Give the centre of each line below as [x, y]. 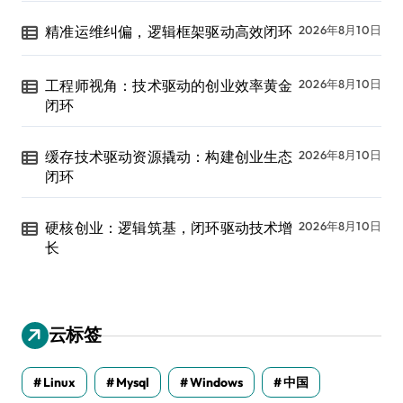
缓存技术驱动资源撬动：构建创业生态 [169, 157]
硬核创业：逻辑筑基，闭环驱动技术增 [169, 228]
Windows [216, 382]
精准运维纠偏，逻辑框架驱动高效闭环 [169, 31]
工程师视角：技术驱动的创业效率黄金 [169, 85]
